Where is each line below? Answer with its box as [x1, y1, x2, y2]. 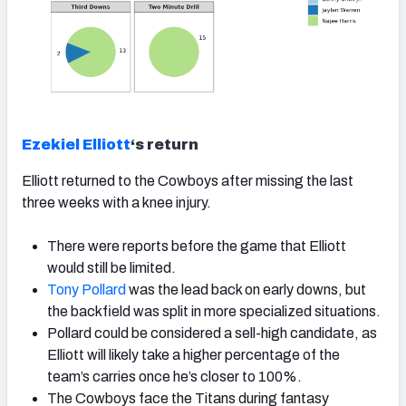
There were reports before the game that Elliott [47, 238, 346, 254]
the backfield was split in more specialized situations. [47, 304, 381, 319]
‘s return [130, 137, 198, 152]
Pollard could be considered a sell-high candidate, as [47, 325, 377, 341]
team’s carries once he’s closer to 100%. [47, 369, 302, 384]
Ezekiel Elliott [22, 137, 130, 152]
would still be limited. [47, 260, 176, 275]
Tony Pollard [47, 282, 126, 297]
